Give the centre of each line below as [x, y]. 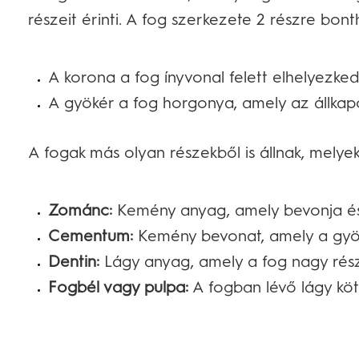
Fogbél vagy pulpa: [118, 287]
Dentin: [74, 262]
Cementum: [91, 236]
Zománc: [80, 210]
